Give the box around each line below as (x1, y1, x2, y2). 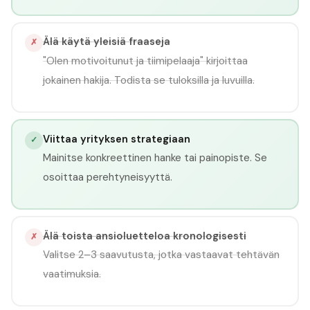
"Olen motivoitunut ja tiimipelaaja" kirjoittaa (42, 53, 248, 68)
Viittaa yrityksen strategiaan (42, 131, 190, 146)
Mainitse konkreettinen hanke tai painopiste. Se (42, 150, 267, 165)
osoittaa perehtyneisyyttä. (42, 170, 172, 184)
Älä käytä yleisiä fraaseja (42, 35, 170, 49)
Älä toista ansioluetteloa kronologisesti (42, 228, 246, 243)
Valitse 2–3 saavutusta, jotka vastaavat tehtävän (42, 247, 280, 262)
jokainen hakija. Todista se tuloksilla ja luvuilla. (42, 73, 255, 87)
